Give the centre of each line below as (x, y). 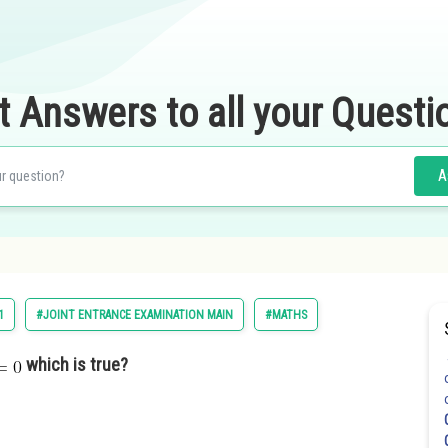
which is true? (77, 364)
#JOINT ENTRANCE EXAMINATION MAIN (134, 315)
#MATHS (286, 315)
